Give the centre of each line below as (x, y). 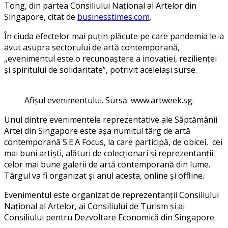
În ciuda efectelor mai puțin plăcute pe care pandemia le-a (114, 36)
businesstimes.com (113, 17)
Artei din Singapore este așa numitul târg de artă (97, 131)
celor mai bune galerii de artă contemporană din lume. (107, 165)
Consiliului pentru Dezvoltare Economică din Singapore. (110, 218)
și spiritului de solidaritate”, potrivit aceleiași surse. (101, 70)
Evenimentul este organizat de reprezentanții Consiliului (111, 195)
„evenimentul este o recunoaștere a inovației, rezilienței (110, 59)
